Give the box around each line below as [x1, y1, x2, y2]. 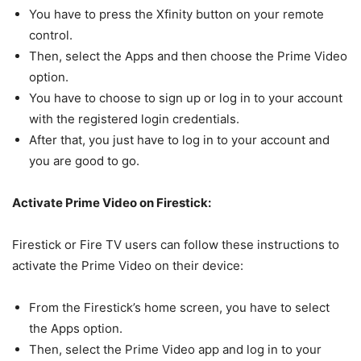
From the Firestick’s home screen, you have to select [29, 299, 330, 315]
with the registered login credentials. [29, 110, 239, 127]
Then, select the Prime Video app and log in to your [29, 341, 322, 357]
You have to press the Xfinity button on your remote [29, 6, 324, 22]
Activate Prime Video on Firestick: [12, 194, 211, 210]
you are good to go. [29, 152, 139, 168]
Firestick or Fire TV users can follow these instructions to [12, 236, 339, 252]
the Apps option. [29, 320, 122, 336]
